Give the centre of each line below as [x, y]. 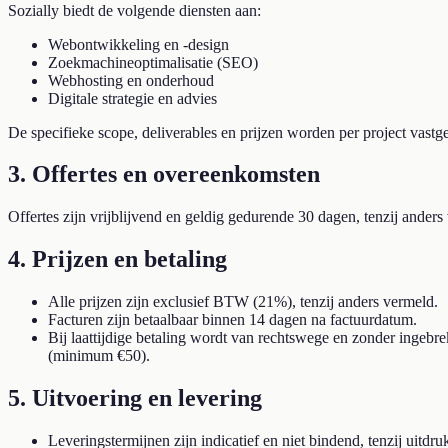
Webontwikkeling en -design [138, 44]
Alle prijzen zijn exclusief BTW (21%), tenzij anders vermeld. [243, 302]
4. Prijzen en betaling [117, 259]
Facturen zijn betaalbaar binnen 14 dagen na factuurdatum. [232, 320]
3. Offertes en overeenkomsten [164, 174]
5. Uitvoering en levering [135, 398]
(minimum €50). [99, 356]
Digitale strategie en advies [132, 98]
